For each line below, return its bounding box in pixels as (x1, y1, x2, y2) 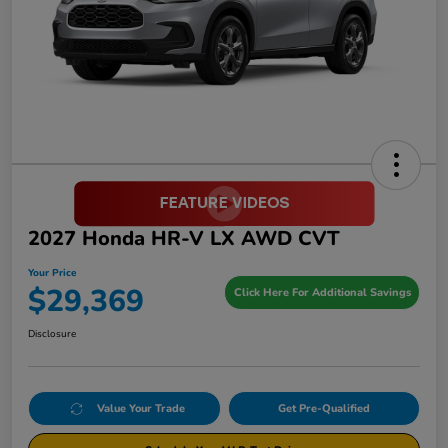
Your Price (28, 266, 76, 281)
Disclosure (28, 327, 76, 342)
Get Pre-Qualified (277, 401, 370, 417)
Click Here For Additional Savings (233, 284, 411, 300)
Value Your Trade (96, 401, 185, 417)
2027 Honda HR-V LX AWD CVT (28, 225, 340, 253)
